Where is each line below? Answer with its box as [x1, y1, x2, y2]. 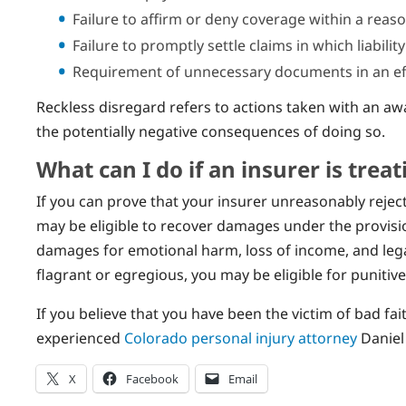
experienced [36, 327, 124, 348]
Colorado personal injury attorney [124, 327, 357, 348]
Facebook [126, 370, 179, 387]
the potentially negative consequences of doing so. [36, 121, 385, 141]
